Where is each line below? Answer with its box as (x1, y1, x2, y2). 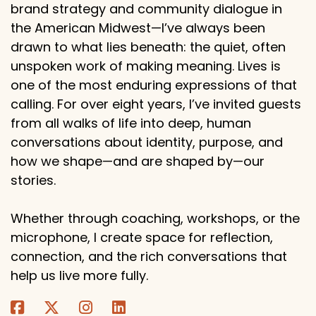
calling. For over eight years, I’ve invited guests (11, 95, 301, 113)
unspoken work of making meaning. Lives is (11, 57, 281, 75)
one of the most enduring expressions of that (11, 76, 297, 94)
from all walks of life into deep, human (11, 114, 251, 132)
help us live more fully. (11, 267, 148, 284)
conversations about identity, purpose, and (11, 133, 283, 151)
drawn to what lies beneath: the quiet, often (11, 38, 286, 56)
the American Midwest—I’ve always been (11, 19, 265, 37)
